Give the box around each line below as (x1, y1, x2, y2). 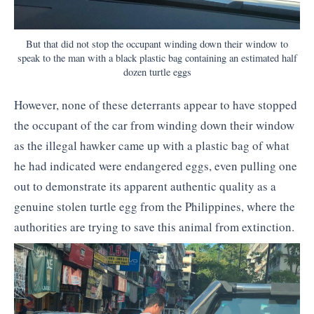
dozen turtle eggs (123, 65, 191, 79)
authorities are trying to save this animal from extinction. (14, 219, 294, 235)
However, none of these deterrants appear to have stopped (14, 97, 297, 114)
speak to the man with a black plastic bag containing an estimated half (17, 51, 297, 65)
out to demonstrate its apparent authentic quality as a (14, 178, 276, 195)
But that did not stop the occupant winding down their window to (26, 37, 288, 51)
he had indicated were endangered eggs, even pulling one (14, 158, 297, 175)
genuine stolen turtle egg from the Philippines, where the (14, 198, 295, 215)
